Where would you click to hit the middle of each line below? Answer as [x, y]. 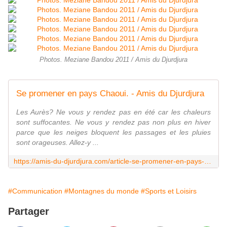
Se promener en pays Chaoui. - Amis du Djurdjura [110, 94]
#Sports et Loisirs [169, 191]
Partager [29, 212]
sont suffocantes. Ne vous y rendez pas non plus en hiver [113, 122]
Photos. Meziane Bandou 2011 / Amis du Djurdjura [113, 60]
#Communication [35, 191]
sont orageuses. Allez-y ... [58, 143]
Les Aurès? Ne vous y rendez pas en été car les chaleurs [113, 112]
